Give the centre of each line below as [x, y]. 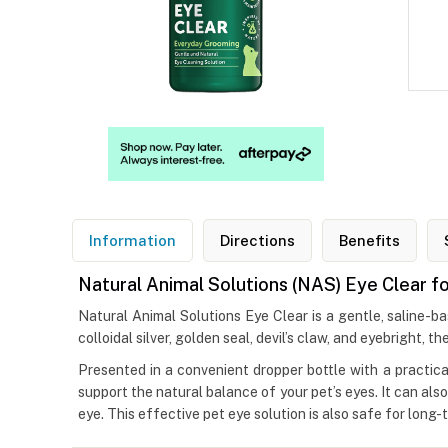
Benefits [369, 241]
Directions [257, 241]
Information [132, 241]
